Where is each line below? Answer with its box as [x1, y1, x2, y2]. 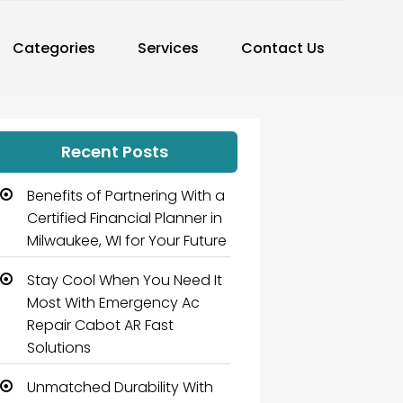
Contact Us [241, 38, 325, 58]
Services [138, 38, 199, 58]
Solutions [27, 337, 92, 359]
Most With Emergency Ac [27, 292, 201, 314]
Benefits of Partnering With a [27, 185, 226, 207]
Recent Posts [61, 140, 169, 164]
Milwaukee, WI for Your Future [27, 230, 228, 252]
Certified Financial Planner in [27, 208, 223, 229]
